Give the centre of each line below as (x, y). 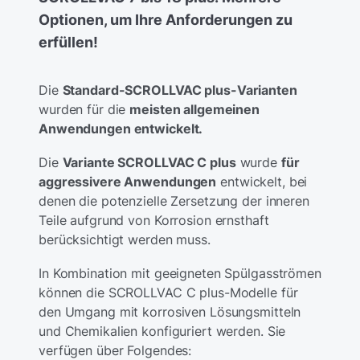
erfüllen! (68, 43)
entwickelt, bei (262, 182)
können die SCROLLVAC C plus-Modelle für (168, 293)
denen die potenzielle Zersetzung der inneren (174, 201)
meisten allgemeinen (195, 110)
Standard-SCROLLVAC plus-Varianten (180, 90)
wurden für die (84, 110)
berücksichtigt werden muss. (125, 240)
